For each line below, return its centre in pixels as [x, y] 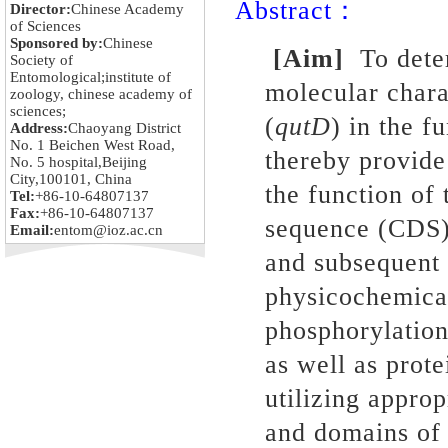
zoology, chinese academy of [101, 94]
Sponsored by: [56, 43]
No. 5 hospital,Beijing [78, 162]
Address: [39, 128]
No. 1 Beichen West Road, [92, 145]
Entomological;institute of [90, 77]
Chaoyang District [124, 128]
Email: [32, 230]
